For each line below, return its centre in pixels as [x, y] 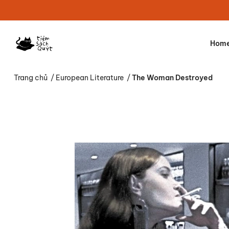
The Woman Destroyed [172, 78]
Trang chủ [31, 78]
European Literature [90, 78]
